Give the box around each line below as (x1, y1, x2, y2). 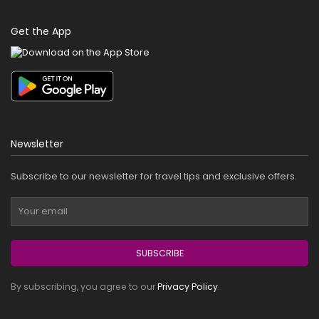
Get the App (11, 24, 71, 39)
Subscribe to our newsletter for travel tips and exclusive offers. (11, 169, 297, 184)
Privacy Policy (157, 281, 218, 293)
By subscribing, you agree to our (11, 281, 157, 293)
